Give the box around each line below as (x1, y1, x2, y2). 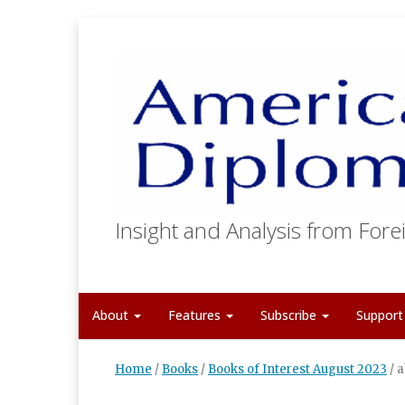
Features (168, 306, 224, 325)
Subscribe (260, 306, 320, 325)
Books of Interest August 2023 (208, 362, 387, 378)
